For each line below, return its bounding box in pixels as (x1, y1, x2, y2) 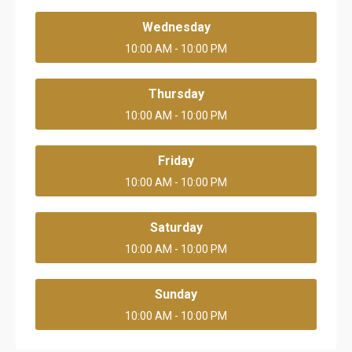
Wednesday (141, 20, 211, 35)
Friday (158, 153, 194, 168)
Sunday (155, 287, 197, 302)
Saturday (149, 220, 203, 235)
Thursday (148, 86, 204, 101)
